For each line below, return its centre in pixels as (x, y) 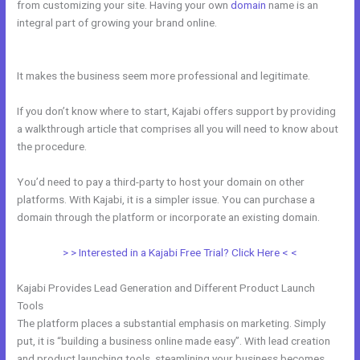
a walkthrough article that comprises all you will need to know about (178, 128)
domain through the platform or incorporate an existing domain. (169, 217)
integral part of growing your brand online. (119, 23)
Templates (42, 41)
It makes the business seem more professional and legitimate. (164, 76)
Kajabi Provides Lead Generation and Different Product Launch (166, 287)
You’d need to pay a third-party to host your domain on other (161, 181)
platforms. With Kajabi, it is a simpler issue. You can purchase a (166, 199)
